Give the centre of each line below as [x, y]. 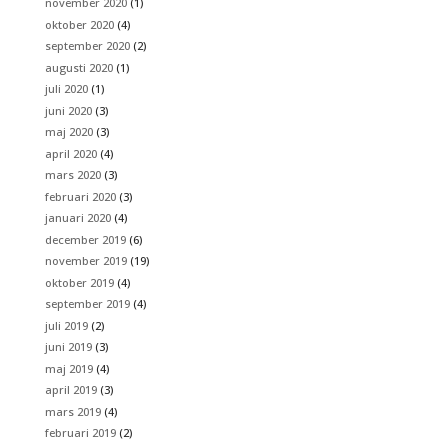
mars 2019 [72, 411]
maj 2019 [68, 368]
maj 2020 [68, 132]
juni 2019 [68, 347]
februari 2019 [80, 433]
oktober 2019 [79, 282]
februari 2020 [80, 196]
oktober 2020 [79, 24]
